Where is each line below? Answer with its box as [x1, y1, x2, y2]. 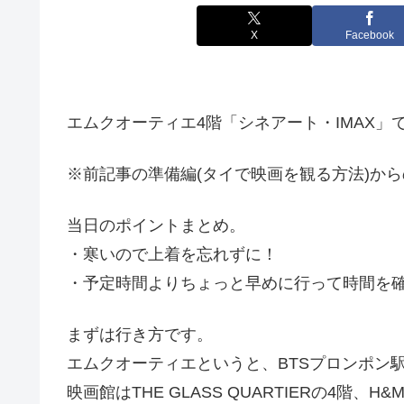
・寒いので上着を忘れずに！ [67, 245, 278, 263]
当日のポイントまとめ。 [67, 216, 245, 234]
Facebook [345, 29, 394, 42]
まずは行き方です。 [67, 326, 213, 344]
